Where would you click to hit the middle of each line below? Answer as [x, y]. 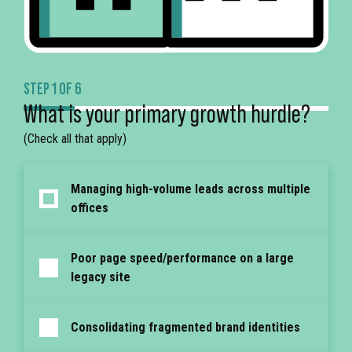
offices [90, 208]
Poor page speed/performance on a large [182, 258]
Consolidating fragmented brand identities [185, 327]
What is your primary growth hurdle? [167, 112]
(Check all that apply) [75, 139]
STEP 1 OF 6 [53, 88]
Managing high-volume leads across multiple [191, 189]
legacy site [101, 277]
